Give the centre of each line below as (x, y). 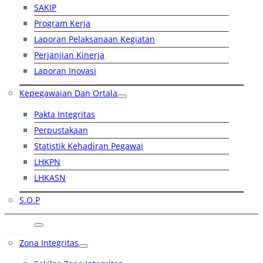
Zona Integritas (49, 243)
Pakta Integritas (65, 114)
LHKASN (50, 178)
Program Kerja (62, 23)
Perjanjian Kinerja (69, 55)
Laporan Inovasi (65, 71)
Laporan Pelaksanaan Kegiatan (95, 39)
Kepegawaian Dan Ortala (68, 93)
